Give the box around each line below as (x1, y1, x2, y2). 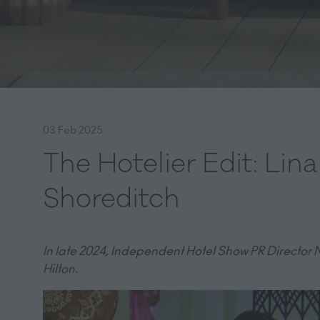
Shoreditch (43, 181, 180, 217)
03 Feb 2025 (43, 123, 103, 137)
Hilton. (43, 261, 82, 277)
